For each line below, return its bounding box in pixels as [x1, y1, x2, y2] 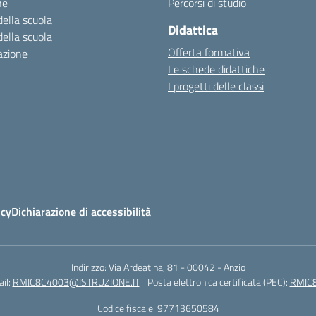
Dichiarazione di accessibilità [11, 203, 151, 220]
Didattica [168, 20, 218, 39]
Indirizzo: [71, 260, 109, 274]
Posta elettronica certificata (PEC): [147, 274, 290, 289]
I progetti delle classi [168, 78, 264, 95]
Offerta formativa [168, 44, 250, 61]
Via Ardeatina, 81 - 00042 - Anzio [108, 260, 245, 274]
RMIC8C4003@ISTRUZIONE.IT [12, 274, 140, 289]
